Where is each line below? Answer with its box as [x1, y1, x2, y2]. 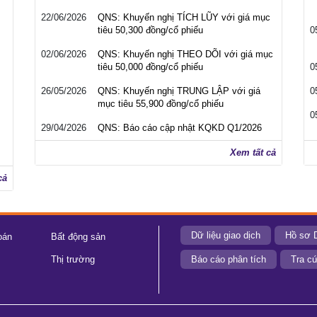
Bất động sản [50, 231, 105, 242]
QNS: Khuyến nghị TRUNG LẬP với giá [98, 86, 260, 96]
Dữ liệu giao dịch [191, 230, 260, 241]
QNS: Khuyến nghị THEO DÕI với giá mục [98, 49, 273, 59]
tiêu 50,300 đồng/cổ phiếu [98, 25, 203, 35]
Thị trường [50, 254, 95, 265]
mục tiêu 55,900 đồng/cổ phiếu [98, 98, 224, 109]
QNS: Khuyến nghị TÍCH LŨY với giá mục [98, 12, 270, 23]
